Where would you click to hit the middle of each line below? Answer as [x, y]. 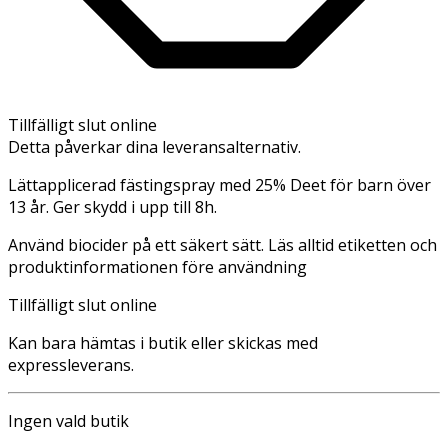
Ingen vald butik [68, 420]
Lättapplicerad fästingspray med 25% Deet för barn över [219, 184]
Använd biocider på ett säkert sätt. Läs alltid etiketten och [222, 244]
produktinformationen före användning [157, 266]
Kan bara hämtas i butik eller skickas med [163, 342]
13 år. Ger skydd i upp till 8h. [112, 206]
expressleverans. [71, 364]
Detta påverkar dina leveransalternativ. [154, 146]
